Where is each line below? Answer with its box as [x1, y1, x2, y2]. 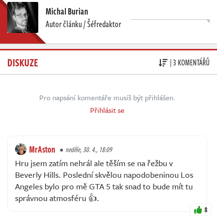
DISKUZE [7, 54, 38, 70]
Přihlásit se [90, 105, 124, 116]
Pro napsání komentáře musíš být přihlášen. [39, 92, 175, 103]
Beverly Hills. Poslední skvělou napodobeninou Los [15, 169, 193, 181]
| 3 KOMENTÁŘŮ [170, 56, 210, 68]
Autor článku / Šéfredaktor [46, 17, 121, 31]
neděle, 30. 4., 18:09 [65, 144, 112, 155]
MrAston [29, 143, 55, 156]
